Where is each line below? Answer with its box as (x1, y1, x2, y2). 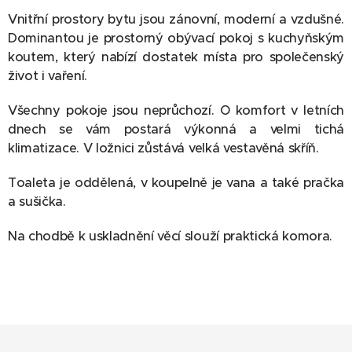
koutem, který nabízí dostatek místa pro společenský (8, 49, 344, 66)
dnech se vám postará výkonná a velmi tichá (8, 121, 344, 138)
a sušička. (8, 193, 70, 211)
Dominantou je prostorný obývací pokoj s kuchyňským (8, 30, 344, 47)
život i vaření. (8, 68, 91, 85)
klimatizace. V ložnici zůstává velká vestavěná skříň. (8, 140, 323, 157)
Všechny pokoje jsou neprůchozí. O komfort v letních (8, 102, 344, 119)
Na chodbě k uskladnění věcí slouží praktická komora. (8, 228, 336, 245)
